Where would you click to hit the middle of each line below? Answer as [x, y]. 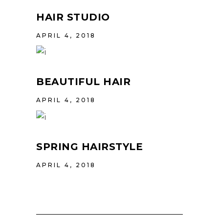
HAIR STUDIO [73, 17]
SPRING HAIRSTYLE [89, 147]
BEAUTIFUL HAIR [83, 82]
